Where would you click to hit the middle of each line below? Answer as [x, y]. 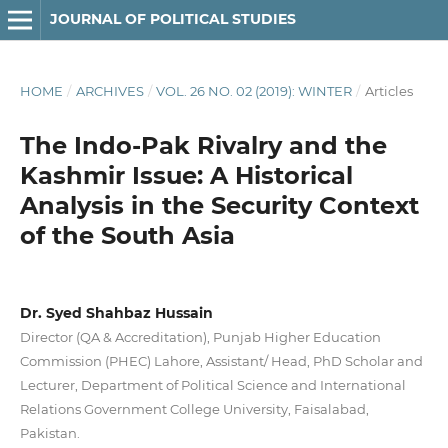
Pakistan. [49, 432]
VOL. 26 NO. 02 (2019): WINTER [254, 90]
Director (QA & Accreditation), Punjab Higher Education [200, 336]
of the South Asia [127, 235]
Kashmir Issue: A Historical [186, 175]
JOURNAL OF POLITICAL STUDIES [172, 19]
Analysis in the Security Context [219, 205]
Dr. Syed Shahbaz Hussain [116, 312]
